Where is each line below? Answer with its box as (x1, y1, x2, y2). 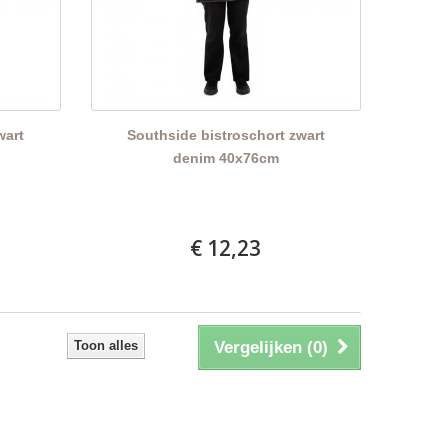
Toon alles (74, 337, 138, 353)
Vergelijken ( (214, 337, 313, 357)
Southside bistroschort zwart (126, 126, 325, 143)
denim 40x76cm (172, 149, 279, 166)
